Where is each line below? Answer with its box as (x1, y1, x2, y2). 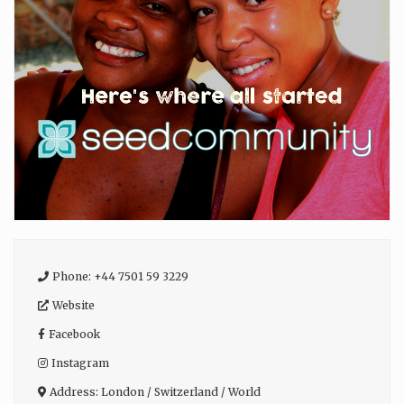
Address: (49, 385, 101, 399)
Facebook (48, 327, 100, 342)
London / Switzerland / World (100, 385, 261, 399)
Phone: (51, 270, 94, 284)
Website (51, 298, 95, 313)
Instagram (50, 356, 109, 371)
